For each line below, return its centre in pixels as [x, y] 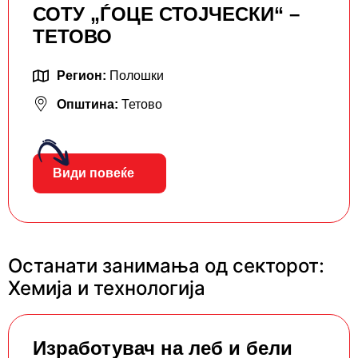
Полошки [137, 76]
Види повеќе [93, 173]
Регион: [83, 76]
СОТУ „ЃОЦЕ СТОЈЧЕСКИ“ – [166, 14]
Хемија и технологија [107, 288]
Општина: [89, 105]
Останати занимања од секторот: [166, 266]
